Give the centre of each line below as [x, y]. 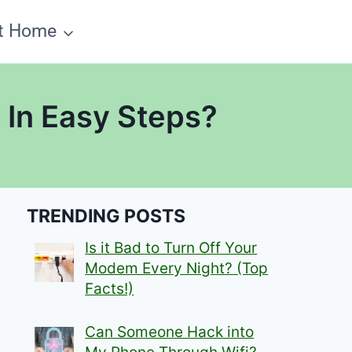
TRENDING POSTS [106, 216]
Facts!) [110, 289]
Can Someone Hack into [170, 332]
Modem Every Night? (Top [177, 269]
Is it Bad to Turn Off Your [171, 248]
